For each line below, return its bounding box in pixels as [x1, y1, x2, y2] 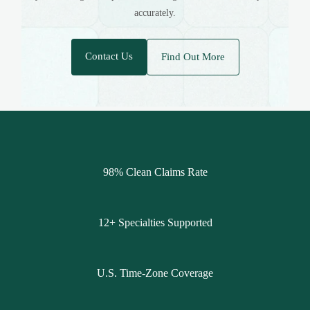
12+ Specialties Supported [98, 217, 212, 228]
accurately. [134, 8, 176, 18]
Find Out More [161, 51, 225, 62]
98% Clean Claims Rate [102, 166, 208, 178]
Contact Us [84, 51, 133, 62]
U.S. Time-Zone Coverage [97, 267, 213, 279]
